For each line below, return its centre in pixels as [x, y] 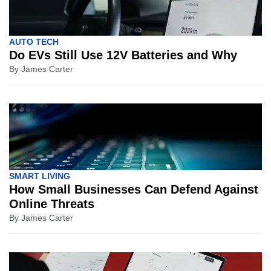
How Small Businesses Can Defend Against [134, 190]
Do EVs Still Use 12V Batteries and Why [123, 55]
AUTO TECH [34, 42]
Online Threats [52, 204]
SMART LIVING [40, 176]
